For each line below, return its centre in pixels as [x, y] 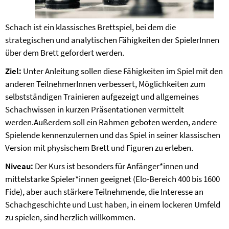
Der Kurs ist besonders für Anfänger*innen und [116, 166]
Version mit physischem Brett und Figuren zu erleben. [99, 148]
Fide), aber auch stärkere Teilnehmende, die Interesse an [104, 192]
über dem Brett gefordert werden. [65, 53]
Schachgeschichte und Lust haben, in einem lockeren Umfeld [113, 204]
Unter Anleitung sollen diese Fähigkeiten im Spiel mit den [122, 71]
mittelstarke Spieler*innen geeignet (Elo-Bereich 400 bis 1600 [112, 179]
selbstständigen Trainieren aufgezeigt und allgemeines [102, 97]
